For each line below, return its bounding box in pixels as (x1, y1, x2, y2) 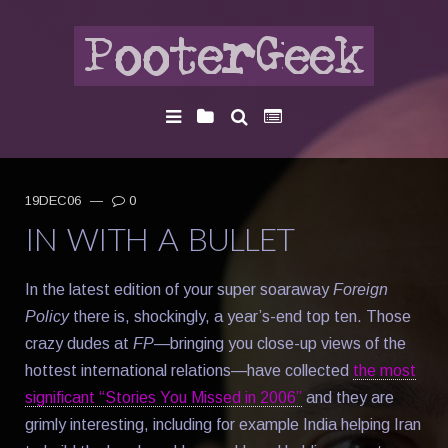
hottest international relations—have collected (25, 361, 353, 379)
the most (353, 361, 416, 379)
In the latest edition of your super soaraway (25, 280, 333, 298)
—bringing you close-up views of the (154, 334, 406, 352)
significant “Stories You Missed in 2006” (25, 388, 302, 406)
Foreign (333, 280, 388, 298)
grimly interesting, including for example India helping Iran (25, 415, 421, 433)
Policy (25, 307, 69, 325)
